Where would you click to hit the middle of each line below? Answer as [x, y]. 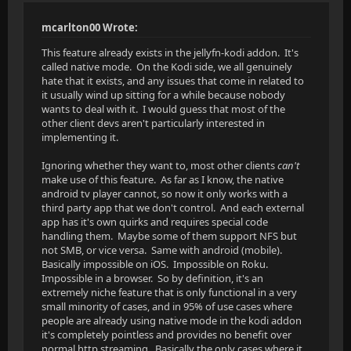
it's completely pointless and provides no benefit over [166, 335]
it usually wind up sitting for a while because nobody [163, 95]
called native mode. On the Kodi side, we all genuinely [167, 67]
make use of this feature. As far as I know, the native [163, 179]
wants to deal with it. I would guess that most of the [163, 109]
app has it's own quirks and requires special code [155, 222]
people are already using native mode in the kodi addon [172, 320]
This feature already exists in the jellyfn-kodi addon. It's [170, 52]
